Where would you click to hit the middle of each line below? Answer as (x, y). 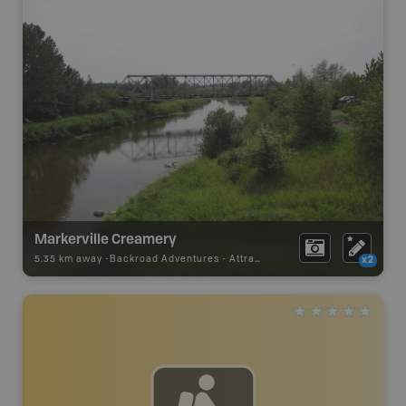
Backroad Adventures (164, 259)
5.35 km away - (72, 259)
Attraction (242, 259)
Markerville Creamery (106, 238)
